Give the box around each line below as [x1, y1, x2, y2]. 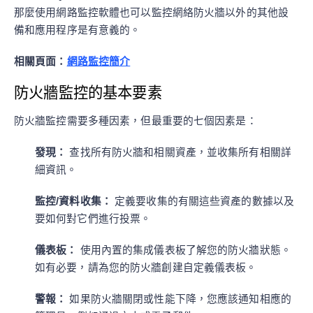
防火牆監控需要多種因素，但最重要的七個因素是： [14, 115, 257, 126]
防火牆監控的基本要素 [14, 85, 162, 101]
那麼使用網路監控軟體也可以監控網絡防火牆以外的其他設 [14, 7, 289, 18]
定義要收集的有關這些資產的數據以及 [111, 196, 295, 207]
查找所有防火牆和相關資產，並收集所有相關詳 [66, 147, 291, 158]
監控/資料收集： [35, 196, 112, 207]
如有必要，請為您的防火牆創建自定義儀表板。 [35, 262, 257, 273]
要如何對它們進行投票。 [35, 213, 152, 224]
